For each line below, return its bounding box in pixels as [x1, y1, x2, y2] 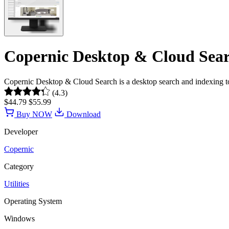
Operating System [4, 196, 62, 205]
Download [64, 109, 101, 119]
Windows [4, 214, 35, 223]
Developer [4, 127, 38, 136]
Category [4, 162, 34, 171]
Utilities [4, 179, 29, 188]
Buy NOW [14, 109, 52, 119]
